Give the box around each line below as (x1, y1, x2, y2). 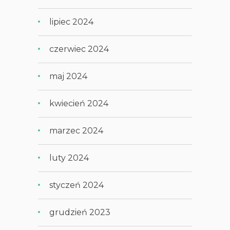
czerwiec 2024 (49, 44, 109, 54)
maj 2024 (49, 71, 88, 81)
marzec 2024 (49, 125, 104, 136)
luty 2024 (49, 152, 89, 163)
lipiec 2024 (49, 16, 94, 27)
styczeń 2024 (49, 180, 104, 190)
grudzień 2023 (49, 207, 111, 217)
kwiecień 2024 (49, 98, 109, 108)
